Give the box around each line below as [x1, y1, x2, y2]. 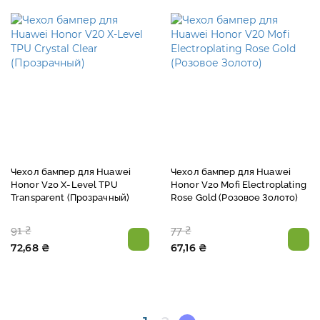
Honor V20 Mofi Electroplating [171, 179, 306, 190]
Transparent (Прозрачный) [11, 191, 130, 203]
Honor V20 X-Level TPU [11, 179, 118, 190]
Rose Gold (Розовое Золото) [171, 191, 299, 203]
